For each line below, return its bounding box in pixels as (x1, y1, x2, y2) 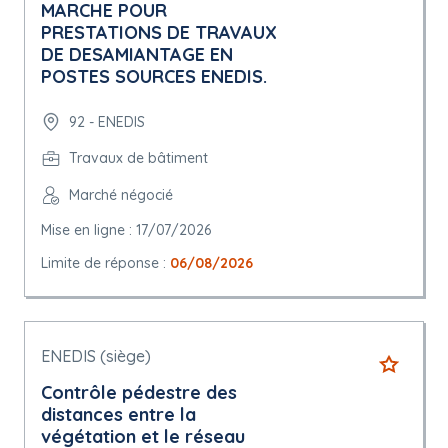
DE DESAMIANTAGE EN (41, 43, 233, 67)
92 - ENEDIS (69, 112, 145, 131)
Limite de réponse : (41, 254, 170, 273)
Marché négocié (69, 186, 173, 205)
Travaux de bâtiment (69, 149, 208, 168)
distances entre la (41, 403, 196, 427)
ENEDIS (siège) (41, 346, 151, 367)
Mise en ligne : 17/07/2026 (41, 221, 211, 240)
